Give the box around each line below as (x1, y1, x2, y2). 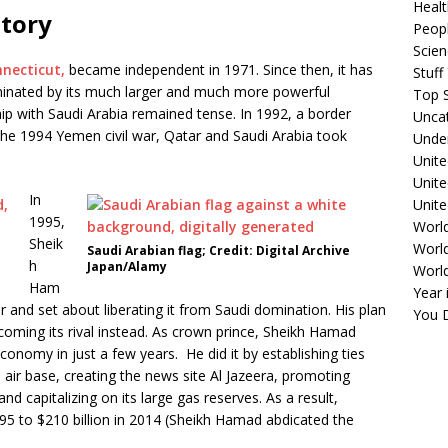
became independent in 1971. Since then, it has (65, 60, 373, 80)
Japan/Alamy (87, 258, 168, 276)
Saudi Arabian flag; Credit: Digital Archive (87, 242, 351, 260)
